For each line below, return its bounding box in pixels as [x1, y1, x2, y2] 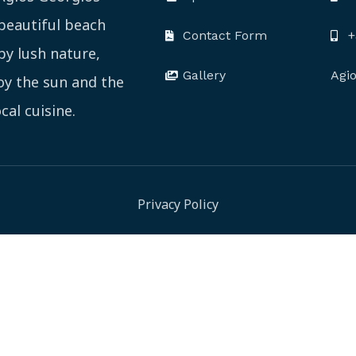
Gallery [183, 68, 226, 83]
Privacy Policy [137, 195, 219, 213]
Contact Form [183, 28, 268, 43]
